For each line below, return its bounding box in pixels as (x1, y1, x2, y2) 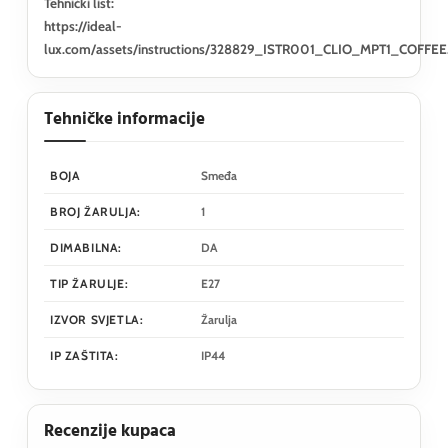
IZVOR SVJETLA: (50, 311, 144, 327)
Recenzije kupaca (44, 417, 176, 445)
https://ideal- (44, 17, 122, 34)
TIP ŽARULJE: (50, 275, 129, 291)
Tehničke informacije (44, 105, 205, 133)
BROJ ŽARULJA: (50, 203, 141, 219)
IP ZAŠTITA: (50, 347, 119, 363)
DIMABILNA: (50, 239, 122, 255)
